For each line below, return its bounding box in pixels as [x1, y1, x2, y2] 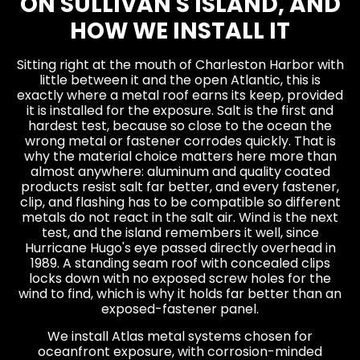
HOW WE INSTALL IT [70, 15, 290, 47]
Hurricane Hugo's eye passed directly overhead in [24, 239, 336, 258]
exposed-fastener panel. [101, 300, 259, 319]
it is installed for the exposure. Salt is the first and [27, 101, 333, 121]
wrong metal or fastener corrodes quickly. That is [24, 132, 336, 151]
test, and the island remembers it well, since [41, 223, 319, 243]
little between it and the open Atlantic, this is [39, 71, 321, 90]
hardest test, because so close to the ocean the [28, 117, 332, 136]
